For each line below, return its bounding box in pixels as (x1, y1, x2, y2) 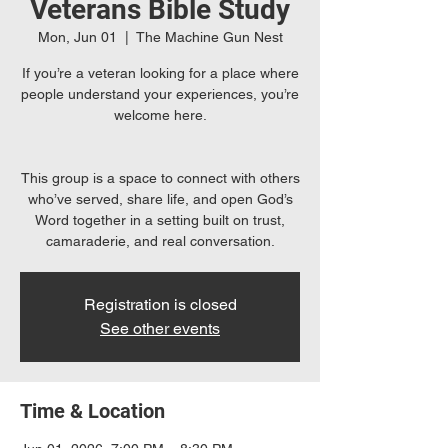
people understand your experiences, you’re (21, 86, 299, 102)
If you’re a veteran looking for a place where (21, 65, 299, 81)
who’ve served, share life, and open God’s (27, 191, 293, 207)
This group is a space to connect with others (20, 170, 300, 186)
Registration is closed (83, 295, 237, 314)
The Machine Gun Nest (135, 29, 283, 45)
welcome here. (113, 107, 207, 123)
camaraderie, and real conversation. (45, 233, 275, 249)
